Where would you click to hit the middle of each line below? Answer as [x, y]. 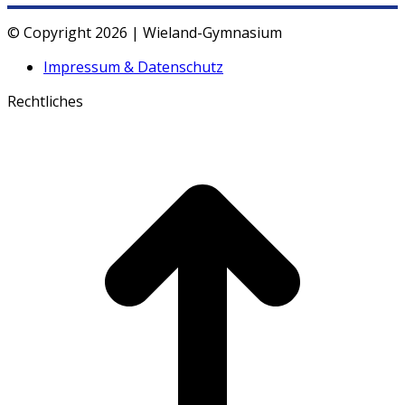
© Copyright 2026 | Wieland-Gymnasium [145, 33]
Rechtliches [45, 102]
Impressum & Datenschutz [133, 67]
